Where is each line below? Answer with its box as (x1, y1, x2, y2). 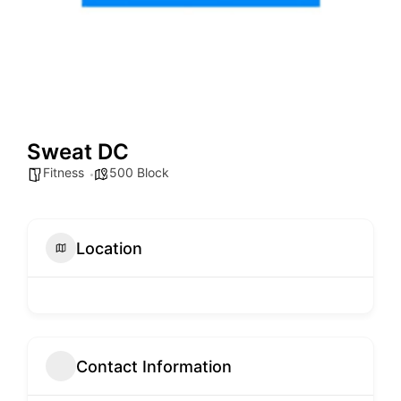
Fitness (43, 165, 84, 181)
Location (76, 238, 142, 258)
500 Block (109, 165, 169, 181)
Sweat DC (27, 139, 129, 166)
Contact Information (76, 356, 232, 376)
